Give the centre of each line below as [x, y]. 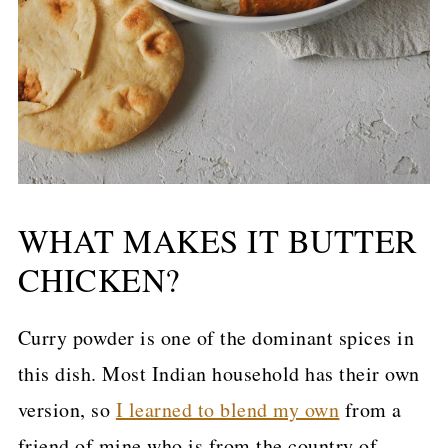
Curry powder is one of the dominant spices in [216, 337]
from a [370, 409]
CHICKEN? [98, 279]
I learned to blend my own [227, 409]
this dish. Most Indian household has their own [218, 373]
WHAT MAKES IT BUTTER [217, 240]
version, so [66, 409]
